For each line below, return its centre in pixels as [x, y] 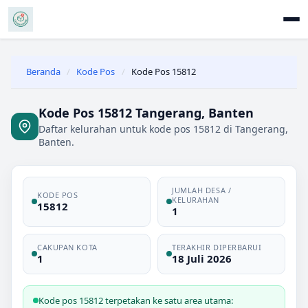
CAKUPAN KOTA [67, 247]
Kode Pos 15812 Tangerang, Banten [146, 112]
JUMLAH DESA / [202, 190]
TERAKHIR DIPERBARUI [217, 247]
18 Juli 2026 [202, 258]
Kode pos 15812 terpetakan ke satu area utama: [136, 300]
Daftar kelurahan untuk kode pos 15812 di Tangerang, [163, 129]
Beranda [43, 72]
